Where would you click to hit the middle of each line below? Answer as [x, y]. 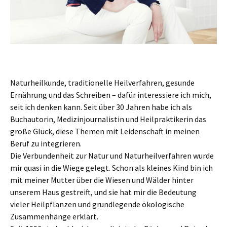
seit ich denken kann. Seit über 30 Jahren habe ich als [101, 107]
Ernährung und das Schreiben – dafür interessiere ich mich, [111, 94]
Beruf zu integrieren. [46, 143]
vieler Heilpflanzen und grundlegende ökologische [97, 204]
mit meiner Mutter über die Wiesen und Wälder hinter [102, 180]
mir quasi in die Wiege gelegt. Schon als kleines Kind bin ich [111, 167]
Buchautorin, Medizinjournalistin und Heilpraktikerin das [108, 119]
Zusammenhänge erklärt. [54, 216]
